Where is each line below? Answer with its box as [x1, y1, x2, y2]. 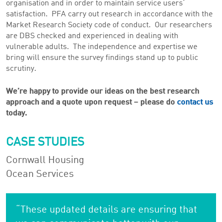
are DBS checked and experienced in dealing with [6, 32, 178, 41]
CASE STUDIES [6, 136, 84, 149]
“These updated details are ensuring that [16, 205, 197, 215]
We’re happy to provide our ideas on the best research [6, 88, 199, 96]
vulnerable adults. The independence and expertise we [6, 43, 197, 52]
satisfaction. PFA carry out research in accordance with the [6, 10, 213, 19]
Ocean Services [6, 169, 74, 179]
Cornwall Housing [6, 155, 84, 166]
